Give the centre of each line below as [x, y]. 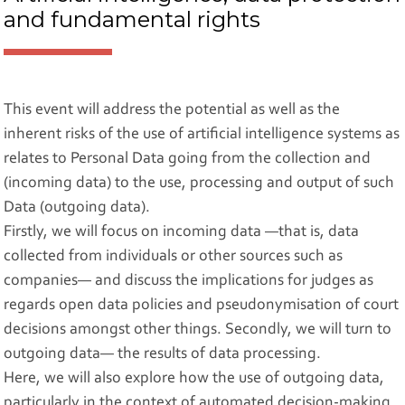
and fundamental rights [132, 19]
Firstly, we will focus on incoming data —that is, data [182, 232]
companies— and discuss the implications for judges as [189, 281]
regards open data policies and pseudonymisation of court [202, 305]
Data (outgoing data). [77, 207]
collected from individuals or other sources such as [174, 256]
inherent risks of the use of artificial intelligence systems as [202, 134]
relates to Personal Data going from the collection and [188, 159]
